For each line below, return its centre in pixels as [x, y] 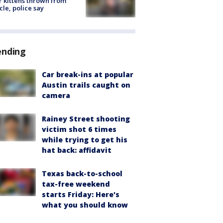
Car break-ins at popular [88, 74]
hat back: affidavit [77, 150]
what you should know [85, 205]
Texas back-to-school [82, 173]
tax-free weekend [76, 184]
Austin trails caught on [86, 85]
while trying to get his [85, 139]
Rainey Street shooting [86, 118]
